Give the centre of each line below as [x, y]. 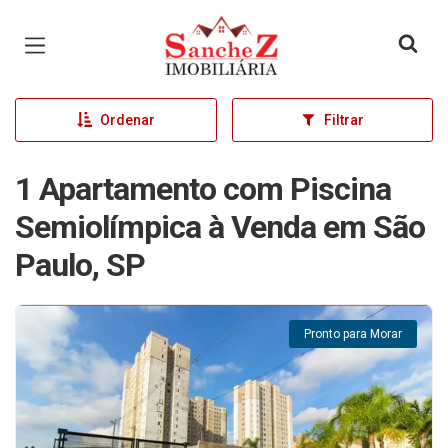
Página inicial [223, 30]
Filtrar [343, 120]
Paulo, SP [80, 265]
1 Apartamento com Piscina [203, 189]
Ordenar [127, 120]
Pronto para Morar [353, 334]
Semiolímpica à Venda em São [220, 227]
